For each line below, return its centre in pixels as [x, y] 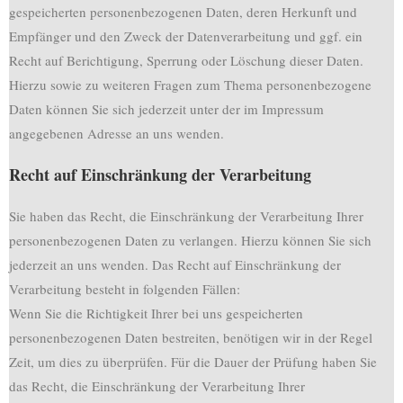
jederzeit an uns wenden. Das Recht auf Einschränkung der [175, 264]
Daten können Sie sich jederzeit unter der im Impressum [166, 109]
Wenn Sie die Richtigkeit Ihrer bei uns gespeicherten [156, 313]
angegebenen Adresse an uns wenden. [116, 133]
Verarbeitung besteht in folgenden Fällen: [125, 289]
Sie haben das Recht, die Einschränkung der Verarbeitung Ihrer [186, 216]
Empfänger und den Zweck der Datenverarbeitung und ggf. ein [186, 36]
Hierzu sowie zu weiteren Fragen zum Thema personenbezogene [190, 85]
